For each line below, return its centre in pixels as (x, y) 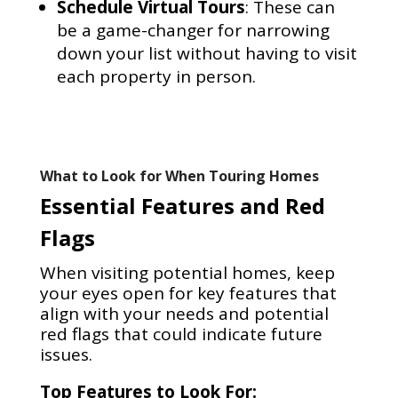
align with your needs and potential (184, 314)
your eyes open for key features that (188, 294)
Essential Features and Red (182, 206)
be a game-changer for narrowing (193, 31)
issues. (66, 355)
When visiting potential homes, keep (187, 273)
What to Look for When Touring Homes (179, 176)
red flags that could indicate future (181, 334)
